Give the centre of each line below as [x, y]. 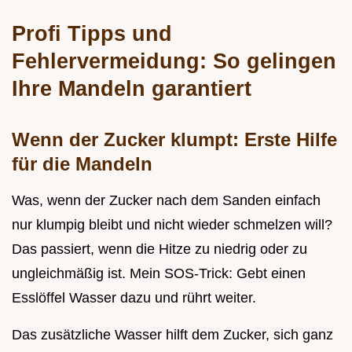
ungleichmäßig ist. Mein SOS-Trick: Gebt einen [159, 273]
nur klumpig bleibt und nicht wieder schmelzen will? [172, 224]
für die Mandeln [82, 163]
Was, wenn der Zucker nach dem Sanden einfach [166, 200]
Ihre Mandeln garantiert [132, 88]
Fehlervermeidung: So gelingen [174, 60]
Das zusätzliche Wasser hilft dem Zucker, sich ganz [172, 334]
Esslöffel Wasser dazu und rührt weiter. [134, 297]
